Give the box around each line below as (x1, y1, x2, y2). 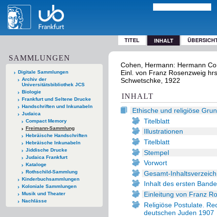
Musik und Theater (21, 190, 65, 196)
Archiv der (21, 76, 46, 82)
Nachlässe (21, 198, 47, 203)
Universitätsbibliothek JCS (21, 81, 85, 87)
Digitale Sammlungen (18, 69, 68, 75)
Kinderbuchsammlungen (21, 176, 79, 182)
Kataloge (25, 161, 46, 167)
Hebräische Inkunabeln (25, 139, 80, 145)
